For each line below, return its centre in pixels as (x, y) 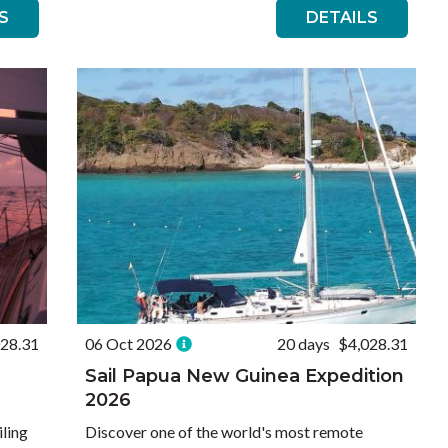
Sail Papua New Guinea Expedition (245, 376)
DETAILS (341, 17)
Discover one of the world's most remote (224, 431)
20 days (303, 343)
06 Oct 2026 (129, 343)
